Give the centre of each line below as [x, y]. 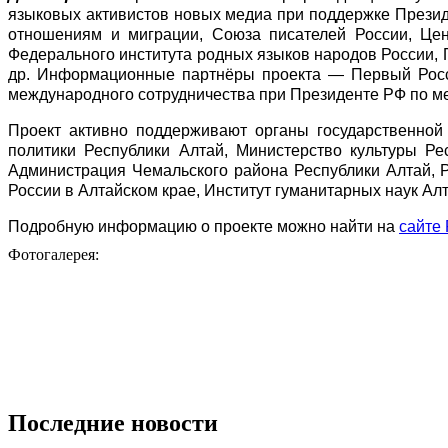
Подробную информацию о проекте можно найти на [203, 226]
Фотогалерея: [55, 254]
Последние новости [113, 422]
